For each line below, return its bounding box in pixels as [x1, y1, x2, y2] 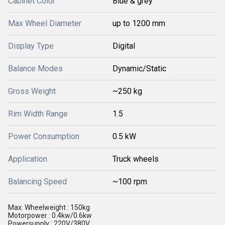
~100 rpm [113, 177, 147, 186]
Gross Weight [8, 86, 56, 96]
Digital [113, 41, 135, 51]
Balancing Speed [8, 177, 67, 186]
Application [8, 154, 47, 164]
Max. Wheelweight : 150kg [8, 203, 90, 211]
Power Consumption [8, 132, 79, 141]
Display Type [8, 41, 54, 51]
